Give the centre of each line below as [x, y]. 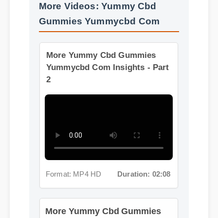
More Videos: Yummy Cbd [98, 7]
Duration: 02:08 [143, 165]
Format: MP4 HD [73, 165]
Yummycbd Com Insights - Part [109, 75]
